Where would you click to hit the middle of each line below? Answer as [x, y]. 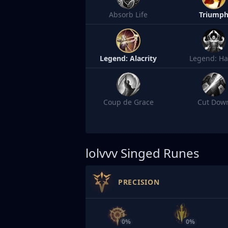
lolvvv [102, 153]
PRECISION [139, 182]
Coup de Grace [128, 102]
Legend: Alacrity [128, 58]
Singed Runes [160, 153]
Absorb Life [128, 15]
